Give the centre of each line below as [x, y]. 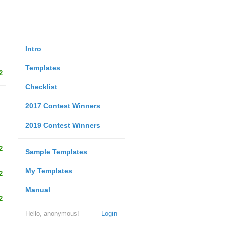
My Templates [48, 171]
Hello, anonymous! [52, 214]
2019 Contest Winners [63, 125]
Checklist [41, 87]
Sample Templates [56, 152]
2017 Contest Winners [63, 106]
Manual [37, 190]
